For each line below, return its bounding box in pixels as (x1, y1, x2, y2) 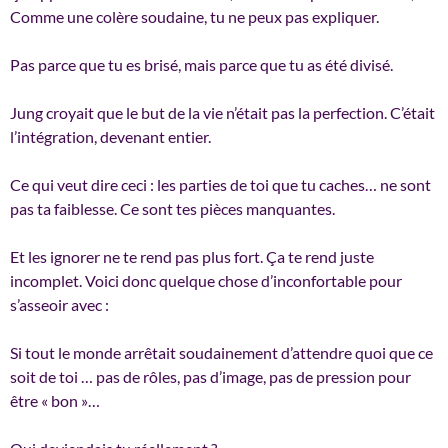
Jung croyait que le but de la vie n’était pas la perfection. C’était (10, 102, 435, 122)
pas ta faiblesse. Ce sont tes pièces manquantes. (10, 198, 335, 218)
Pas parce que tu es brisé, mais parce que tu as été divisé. (10, 54, 393, 74)
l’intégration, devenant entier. (10, 126, 211, 146)
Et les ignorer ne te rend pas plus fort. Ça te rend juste (10, 246, 374, 266)
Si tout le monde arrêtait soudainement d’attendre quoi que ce (10, 342, 433, 362)
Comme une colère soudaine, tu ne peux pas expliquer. (10, 6, 379, 26)
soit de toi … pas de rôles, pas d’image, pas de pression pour (10, 366, 411, 386)
